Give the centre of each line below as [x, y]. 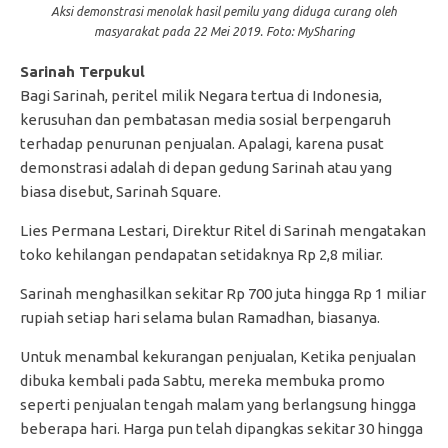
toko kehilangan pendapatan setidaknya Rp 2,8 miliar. [201, 254]
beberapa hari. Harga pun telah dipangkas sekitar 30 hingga [221, 428]
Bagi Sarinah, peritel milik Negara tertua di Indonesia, [201, 95]
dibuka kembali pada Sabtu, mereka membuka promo [202, 380]
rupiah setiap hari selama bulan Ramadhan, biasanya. [200, 317]
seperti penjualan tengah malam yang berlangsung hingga [218, 404]
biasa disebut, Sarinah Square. [120, 191]
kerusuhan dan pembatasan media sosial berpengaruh [205, 119]
